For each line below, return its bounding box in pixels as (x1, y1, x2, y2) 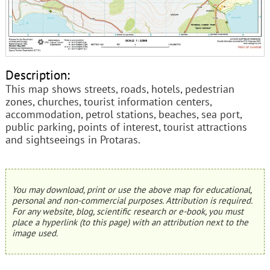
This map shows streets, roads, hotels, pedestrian (5, 81, 234, 96)
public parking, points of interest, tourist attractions (5, 119, 247, 134)
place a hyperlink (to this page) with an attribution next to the (11, 216, 248, 228)
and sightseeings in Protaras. (5, 132, 140, 146)
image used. (11, 227, 58, 239)
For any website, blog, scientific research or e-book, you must (11, 206, 243, 218)
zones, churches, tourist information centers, (5, 94, 212, 108)
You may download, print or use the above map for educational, (11, 184, 251, 196)
